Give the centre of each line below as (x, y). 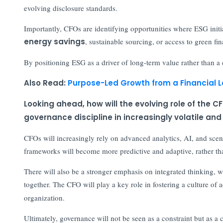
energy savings (54, 41)
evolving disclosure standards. (70, 8)
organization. (44, 197)
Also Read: (46, 83)
